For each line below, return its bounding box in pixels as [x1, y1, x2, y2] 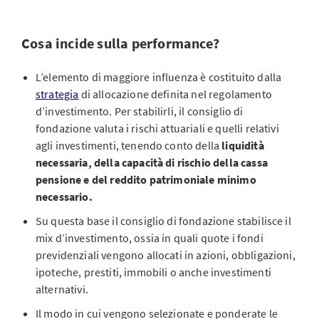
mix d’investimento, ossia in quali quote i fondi [36, 231, 263, 245]
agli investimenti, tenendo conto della [36, 138, 222, 152]
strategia [36, 87, 79, 101]
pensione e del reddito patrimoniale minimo [36, 172, 256, 187]
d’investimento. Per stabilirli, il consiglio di [36, 104, 244, 118]
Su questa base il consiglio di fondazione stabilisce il [36, 214, 291, 228]
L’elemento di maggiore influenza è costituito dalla [36, 70, 282, 84]
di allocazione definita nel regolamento [78, 87, 272, 101]
